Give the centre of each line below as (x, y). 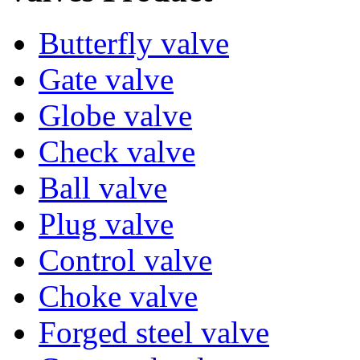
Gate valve (106, 80)
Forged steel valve (154, 333)
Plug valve (106, 224)
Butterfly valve (134, 43)
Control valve (125, 260)
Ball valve (103, 188)
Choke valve (118, 297)
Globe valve (115, 116)
